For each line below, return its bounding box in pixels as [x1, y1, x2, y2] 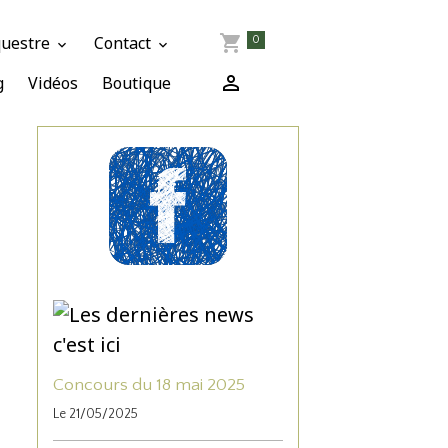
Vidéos [28, 71, 79, 94]
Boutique [102, 71, 172, 94]
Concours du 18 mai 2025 [53, 374, 246, 395]
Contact [94, 31, 156, 54]
